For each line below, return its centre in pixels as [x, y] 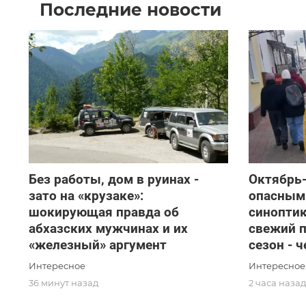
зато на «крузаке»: [86, 196]
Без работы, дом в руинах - [114, 180]
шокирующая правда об [104, 212]
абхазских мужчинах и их [108, 229]
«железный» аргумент [98, 245]
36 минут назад [64, 283]
